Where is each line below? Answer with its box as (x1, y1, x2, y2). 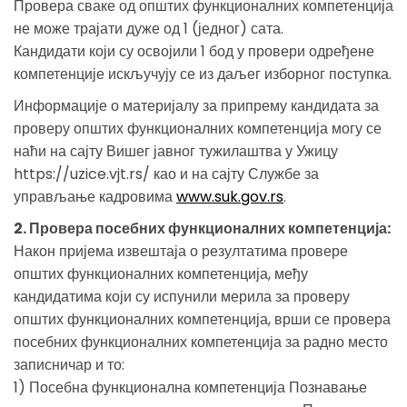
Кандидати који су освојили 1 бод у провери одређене (14, 40, 374, 62)
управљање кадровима (14, 185, 176, 207)
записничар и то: (14, 353, 124, 375)
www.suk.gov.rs (176, 185, 283, 207)
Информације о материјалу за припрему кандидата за (14, 94, 379, 116)
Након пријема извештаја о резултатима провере (14, 240, 348, 262)
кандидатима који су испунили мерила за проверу (14, 285, 350, 307)
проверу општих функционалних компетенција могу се (14, 117, 382, 139)
